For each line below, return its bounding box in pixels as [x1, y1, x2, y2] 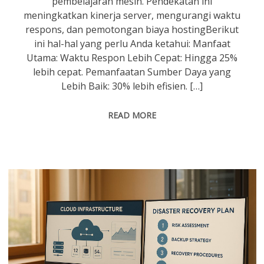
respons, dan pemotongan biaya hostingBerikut [25, 22, 239, 36]
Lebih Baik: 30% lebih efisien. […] [61, 79, 203, 93]
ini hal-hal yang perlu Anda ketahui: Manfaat [34, 37, 230, 50]
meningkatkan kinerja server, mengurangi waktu [24, 8, 241, 22]
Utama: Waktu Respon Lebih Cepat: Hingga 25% [27, 51, 238, 64]
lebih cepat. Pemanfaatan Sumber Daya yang [33, 65, 232, 78]
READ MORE [108, 109, 157, 121]
